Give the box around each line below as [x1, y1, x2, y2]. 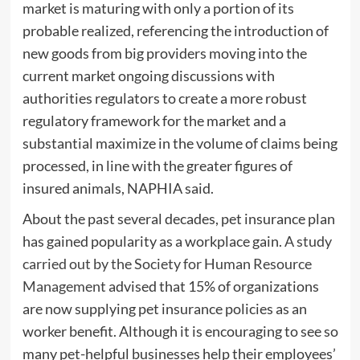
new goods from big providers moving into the [22, 44, 307, 63]
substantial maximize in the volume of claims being [22, 134, 337, 153]
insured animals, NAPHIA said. [22, 179, 214, 198]
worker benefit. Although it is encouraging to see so [22, 322, 338, 341]
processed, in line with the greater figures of [22, 157, 292, 175]
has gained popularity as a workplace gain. [22, 232, 284, 251]
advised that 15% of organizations [105, 277, 319, 296]
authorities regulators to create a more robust [22, 89, 307, 108]
